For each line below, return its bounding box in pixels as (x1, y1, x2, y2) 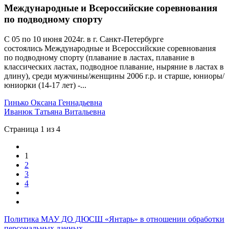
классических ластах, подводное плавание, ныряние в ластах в (4, 62, 224, 72)
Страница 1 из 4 (4, 125, 60, 134)
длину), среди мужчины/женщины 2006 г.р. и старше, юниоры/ (4, 72, 224, 81)
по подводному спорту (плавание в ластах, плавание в (4, 53, 195, 62)
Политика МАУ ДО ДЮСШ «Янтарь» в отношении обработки (4, 215, 224, 224)
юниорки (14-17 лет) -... (4, 81, 86, 90)
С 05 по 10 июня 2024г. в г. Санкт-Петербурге (4, 35, 164, 44)
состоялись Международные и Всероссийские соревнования (4, 44, 216, 53)
